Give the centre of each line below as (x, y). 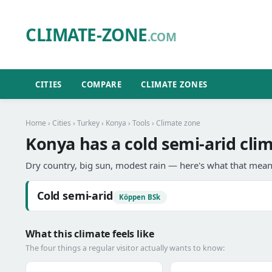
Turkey (88, 123)
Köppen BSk (140, 197)
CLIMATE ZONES (174, 84)
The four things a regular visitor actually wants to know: (125, 248)
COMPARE (101, 84)
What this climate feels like (90, 234)
